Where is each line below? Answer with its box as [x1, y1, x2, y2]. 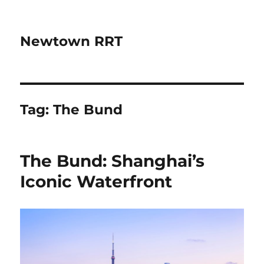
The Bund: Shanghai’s [20, 151, 205, 171]
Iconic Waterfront [20, 171, 173, 192]
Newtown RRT [20, 33, 123, 49]
